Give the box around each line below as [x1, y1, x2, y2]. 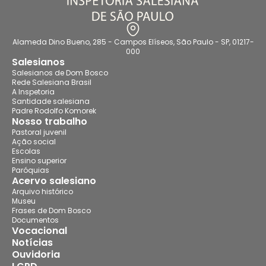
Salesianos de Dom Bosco [12, 67, 108, 78]
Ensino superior [12, 155, 66, 166]
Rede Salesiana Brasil [12, 77, 91, 87]
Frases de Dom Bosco [12, 205, 91, 216]
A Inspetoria [12, 86, 55, 97]
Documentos [12, 214, 59, 225]
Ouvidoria [12, 247, 60, 261]
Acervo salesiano [12, 173, 96, 188]
